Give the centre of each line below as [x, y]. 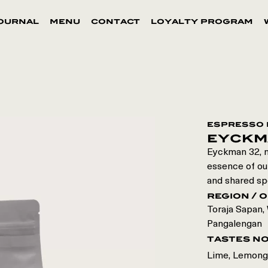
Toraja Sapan [234, 210]
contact [115, 21]
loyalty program [202, 21]
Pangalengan [234, 224]
